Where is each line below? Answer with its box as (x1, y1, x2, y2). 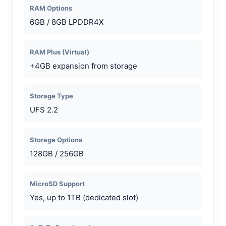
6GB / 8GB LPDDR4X (30, 17, 104, 27)
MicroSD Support (30, 179, 85, 188)
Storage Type (30, 91, 73, 100)
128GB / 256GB (30, 148, 84, 158)
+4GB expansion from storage (30, 61, 137, 71)
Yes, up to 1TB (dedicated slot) (30, 192, 138, 202)
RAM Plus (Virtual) (30, 47, 89, 56)
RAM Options (30, 4, 72, 12)
